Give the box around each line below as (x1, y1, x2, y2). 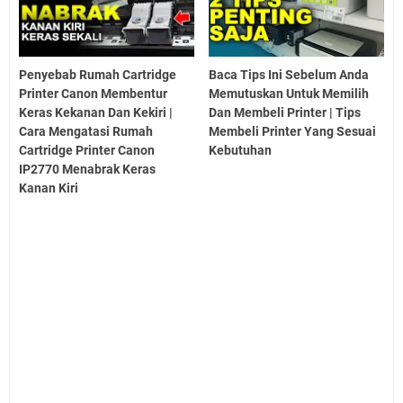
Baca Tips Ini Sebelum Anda (209, 67, 370, 83)
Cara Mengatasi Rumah (19, 124, 153, 139)
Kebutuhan (209, 143, 273, 158)
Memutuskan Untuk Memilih (209, 86, 370, 102)
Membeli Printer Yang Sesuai (209, 124, 377, 139)
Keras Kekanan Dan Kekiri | (19, 105, 173, 121)
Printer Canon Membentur (19, 86, 167, 102)
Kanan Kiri (19, 181, 78, 196)
